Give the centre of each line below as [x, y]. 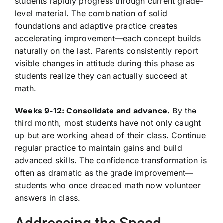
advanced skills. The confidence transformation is [111, 160]
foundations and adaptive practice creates [96, 26]
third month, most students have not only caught [108, 123]
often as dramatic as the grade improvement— [104, 172]
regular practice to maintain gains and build [98, 148]
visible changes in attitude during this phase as [105, 63]
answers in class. [48, 197]
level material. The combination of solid [91, 13]
